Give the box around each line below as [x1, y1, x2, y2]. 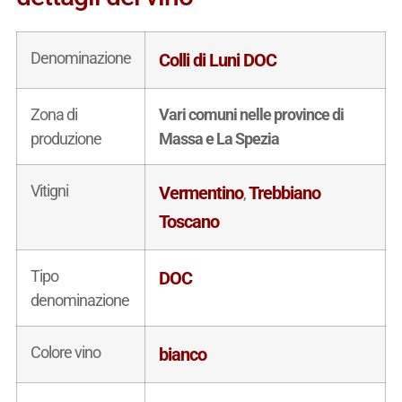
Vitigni [30, 180, 68, 200]
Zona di [30, 104, 77, 124]
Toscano [158, 210, 219, 232]
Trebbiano [248, 181, 320, 204]
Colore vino [30, 342, 100, 362]
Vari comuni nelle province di [158, 104, 344, 124]
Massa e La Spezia [158, 128, 279, 148]
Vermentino [158, 181, 243, 204]
